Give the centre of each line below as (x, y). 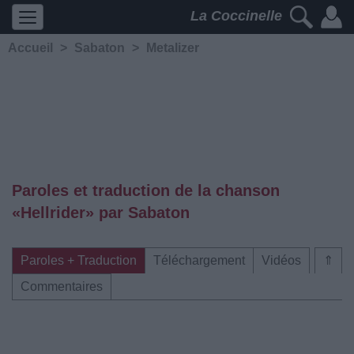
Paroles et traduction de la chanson (146, 190)
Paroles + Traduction (79, 260)
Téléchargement (199, 260)
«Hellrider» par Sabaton (101, 213)
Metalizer (173, 48)
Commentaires (62, 286)
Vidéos (281, 260)
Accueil (30, 48)
